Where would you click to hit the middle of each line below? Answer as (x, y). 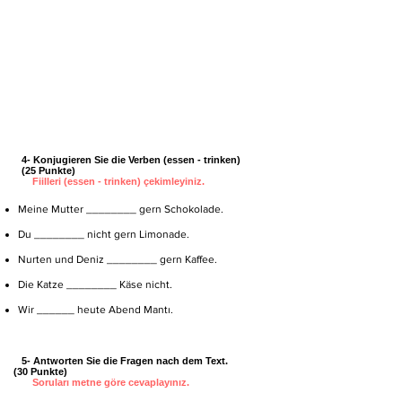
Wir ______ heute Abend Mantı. (96, 310)
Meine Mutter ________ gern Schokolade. (121, 209)
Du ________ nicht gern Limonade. (104, 234)
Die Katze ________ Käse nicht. (95, 284)
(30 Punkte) (39, 371)
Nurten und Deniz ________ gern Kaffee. (118, 259)
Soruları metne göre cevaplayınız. (111, 382)
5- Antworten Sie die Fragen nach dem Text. (140, 361)
